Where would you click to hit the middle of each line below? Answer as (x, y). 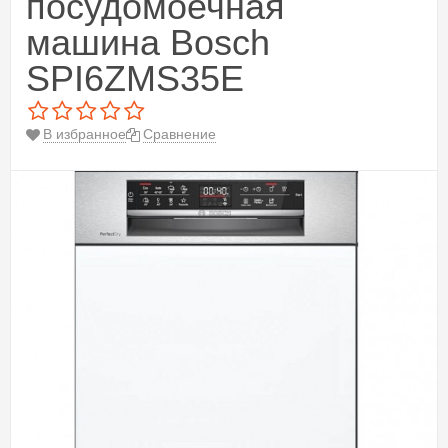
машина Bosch (148, 43)
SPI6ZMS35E (135, 79)
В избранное (84, 133)
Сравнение (179, 133)
